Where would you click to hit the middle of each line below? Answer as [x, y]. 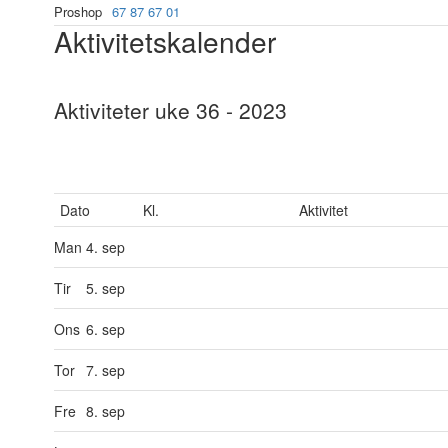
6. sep [107, 329]
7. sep [107, 370]
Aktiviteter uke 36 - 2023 [170, 110]
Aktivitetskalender [164, 41]
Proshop [77, 11]
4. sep [107, 247]
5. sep [107, 288]
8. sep [107, 411]
